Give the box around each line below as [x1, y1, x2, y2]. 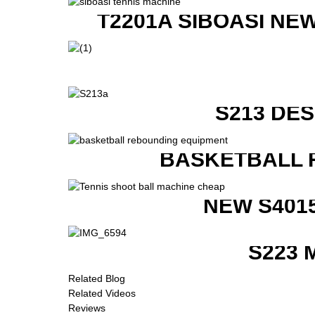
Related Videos [68, 287, 136, 299]
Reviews [68, 302, 105, 314]
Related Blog [68, 272, 125, 284]
